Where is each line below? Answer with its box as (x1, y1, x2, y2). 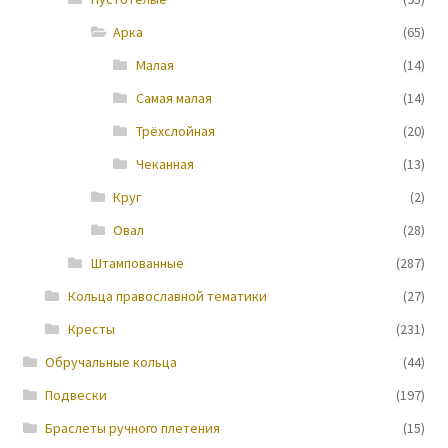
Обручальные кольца (45, 353, 178, 372)
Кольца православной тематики (67, 287, 267, 306)
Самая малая (135, 89, 212, 108)
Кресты (67, 320, 115, 339)
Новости (22, 25, 86, 46)
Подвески (45, 386, 108, 405)
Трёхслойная (135, 122, 215, 141)
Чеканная (135, 155, 194, 174)
